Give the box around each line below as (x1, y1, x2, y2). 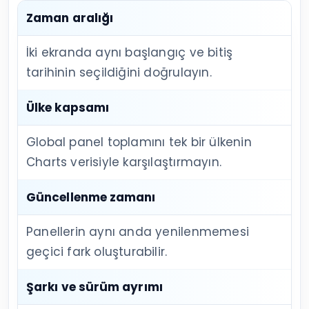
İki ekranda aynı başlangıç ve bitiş (26, 43, 233, 61)
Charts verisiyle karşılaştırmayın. (26, 153, 221, 170)
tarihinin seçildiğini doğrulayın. (26, 63, 212, 81)
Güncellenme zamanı (26, 188, 156, 206)
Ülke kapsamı (26, 99, 110, 116)
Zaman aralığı (26, 9, 114, 26)
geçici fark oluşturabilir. (26, 243, 168, 260)
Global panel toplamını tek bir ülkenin (26, 133, 252, 150)
